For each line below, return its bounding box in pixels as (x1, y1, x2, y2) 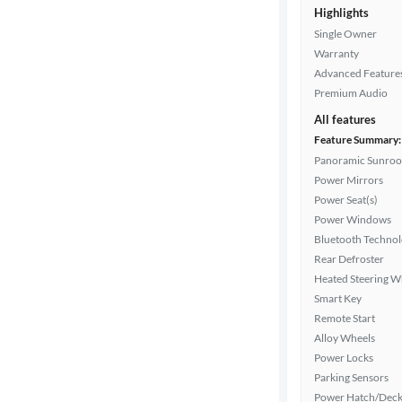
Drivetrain (14, 121, 74, 137)
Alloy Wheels (314, 331, 375, 345)
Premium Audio (314, 86, 388, 100)
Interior (30, 38, 74, 54)
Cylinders (14, 249, 69, 265)
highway (28, 332, 75, 348)
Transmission (14, 185, 89, 201)
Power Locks (314, 351, 373, 364)
